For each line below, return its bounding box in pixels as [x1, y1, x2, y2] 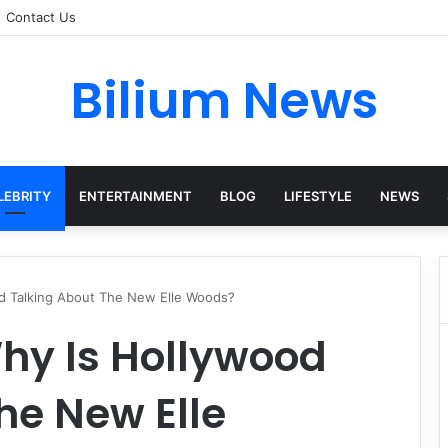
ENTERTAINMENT [78, 188, 192, 204]
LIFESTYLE [283, 188, 352, 204]
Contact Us [6, 9, 76, 25]
